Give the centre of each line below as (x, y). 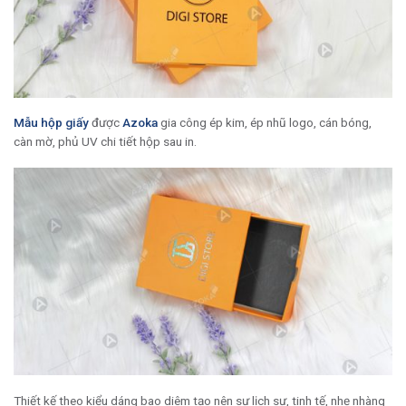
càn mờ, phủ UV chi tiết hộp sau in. (105, 142)
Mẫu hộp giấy (51, 123)
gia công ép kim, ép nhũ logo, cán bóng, (265, 123)
